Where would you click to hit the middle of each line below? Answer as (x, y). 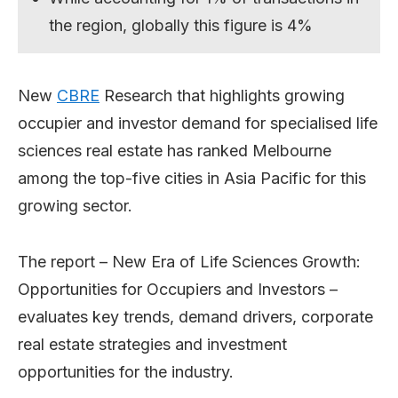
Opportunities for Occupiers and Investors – (178, 289)
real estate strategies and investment (152, 344)
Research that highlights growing (222, 95)
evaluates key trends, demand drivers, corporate (195, 316)
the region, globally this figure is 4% (181, 25)
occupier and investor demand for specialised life (198, 123)
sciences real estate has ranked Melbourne (175, 150)
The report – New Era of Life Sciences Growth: (189, 261)
